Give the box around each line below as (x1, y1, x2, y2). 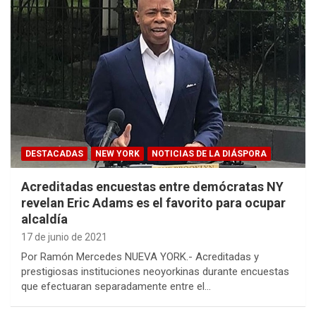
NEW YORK (95, 148, 140, 159)
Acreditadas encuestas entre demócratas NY (21, 178, 284, 194)
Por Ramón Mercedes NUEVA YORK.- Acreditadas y (21, 250, 259, 263)
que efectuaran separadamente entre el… (21, 279, 211, 293)
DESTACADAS (25, 148, 83, 159)
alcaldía (21, 211, 68, 226)
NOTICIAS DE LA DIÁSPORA (152, 148, 267, 159)
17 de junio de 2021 (21, 231, 107, 243)
